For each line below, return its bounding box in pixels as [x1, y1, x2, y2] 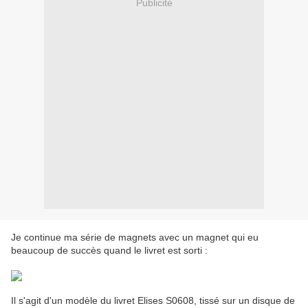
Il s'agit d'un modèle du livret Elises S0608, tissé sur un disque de [11, 295, 295, 307]
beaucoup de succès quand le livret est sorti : [11, 245, 208, 256]
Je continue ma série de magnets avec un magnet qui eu [11, 232, 258, 243]
